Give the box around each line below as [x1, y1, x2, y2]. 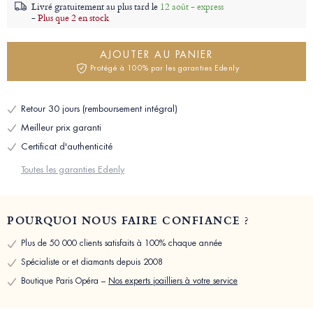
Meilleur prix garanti [21, 122, 101, 134]
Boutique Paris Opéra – [21, 275, 108, 287]
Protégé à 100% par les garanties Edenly [89, 63, 240, 73]
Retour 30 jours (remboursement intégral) [21, 103, 177, 115]
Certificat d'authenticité [21, 140, 112, 153]
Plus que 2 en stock [38, 10, 109, 25]
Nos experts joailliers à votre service [108, 275, 238, 287]
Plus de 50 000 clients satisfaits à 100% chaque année [21, 238, 222, 249]
